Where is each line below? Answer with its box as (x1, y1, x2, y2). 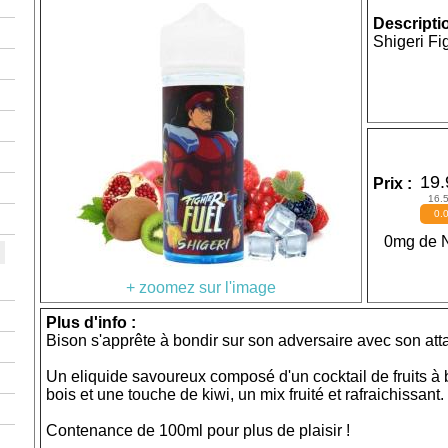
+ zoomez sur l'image (126, 279, 276, 296)
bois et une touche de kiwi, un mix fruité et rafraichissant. (46, 386, 444, 403)
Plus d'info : (46, 314, 136, 331)
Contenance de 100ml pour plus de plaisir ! (46, 422, 350, 439)
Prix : (373, 175, 420, 192)
